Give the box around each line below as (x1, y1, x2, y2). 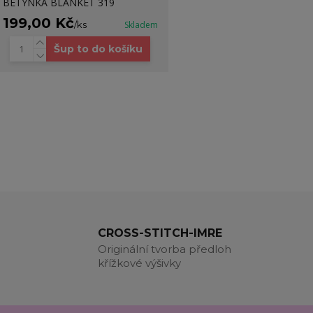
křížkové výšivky (98, 256, 181, 270)
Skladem (124, 19, 158, 31)
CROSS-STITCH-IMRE (98, 226, 222, 240)
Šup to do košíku (54, 43, 143, 55)
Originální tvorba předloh (98, 242, 231, 256)
